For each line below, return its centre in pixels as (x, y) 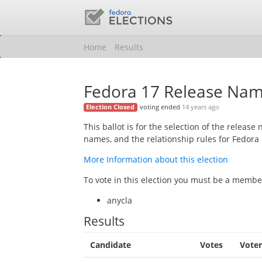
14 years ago (200, 107)
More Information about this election (156, 160)
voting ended (161, 107)
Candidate (110, 245)
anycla (120, 201)
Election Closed (111, 107)
